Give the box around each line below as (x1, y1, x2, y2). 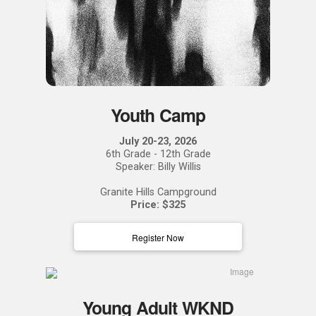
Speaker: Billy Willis (115, 160, 201, 173)
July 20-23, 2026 (119, 135, 197, 147)
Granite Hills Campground (99, 186, 217, 198)
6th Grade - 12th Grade (105, 147, 211, 160)
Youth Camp (110, 102, 206, 128)
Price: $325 (130, 198, 186, 211)
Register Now (132, 231, 184, 243)
